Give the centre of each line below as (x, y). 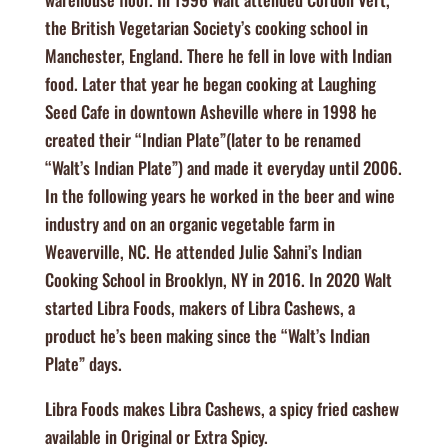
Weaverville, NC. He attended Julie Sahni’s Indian (203, 251)
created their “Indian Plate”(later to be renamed (202, 139)
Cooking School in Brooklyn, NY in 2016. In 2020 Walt (218, 279)
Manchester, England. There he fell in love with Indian (218, 55)
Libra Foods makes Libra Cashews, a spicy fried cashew (221, 408)
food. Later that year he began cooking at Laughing (210, 83)
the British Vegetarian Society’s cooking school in (206, 27)
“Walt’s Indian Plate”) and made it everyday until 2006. (223, 167)
